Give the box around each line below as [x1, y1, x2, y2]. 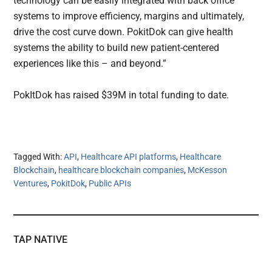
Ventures [13, 178, 48, 188]
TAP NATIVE [13, 233, 68, 245]
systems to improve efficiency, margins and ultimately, [13, 10, 245, 22]
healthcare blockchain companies [58, 165, 185, 175]
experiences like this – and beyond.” [13, 57, 167, 69]
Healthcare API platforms [81, 151, 177, 161]
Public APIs [89, 178, 132, 188]
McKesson [188, 165, 228, 175]
